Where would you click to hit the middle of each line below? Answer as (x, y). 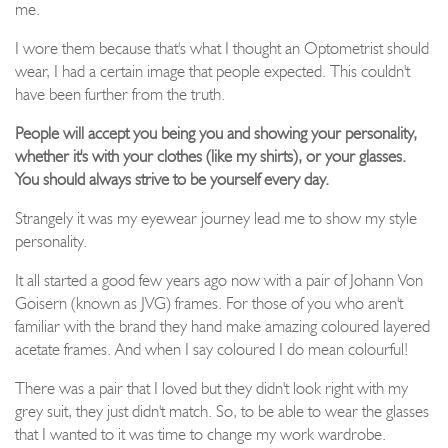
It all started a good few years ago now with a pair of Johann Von (219, 279)
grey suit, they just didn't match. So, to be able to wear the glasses (222, 410)
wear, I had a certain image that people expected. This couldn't (212, 70)
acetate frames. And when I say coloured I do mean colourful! (211, 348)
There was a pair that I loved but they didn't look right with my (211, 387)
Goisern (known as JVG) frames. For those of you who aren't (209, 302)
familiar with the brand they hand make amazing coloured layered (222, 325)
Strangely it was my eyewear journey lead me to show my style (216, 217)
